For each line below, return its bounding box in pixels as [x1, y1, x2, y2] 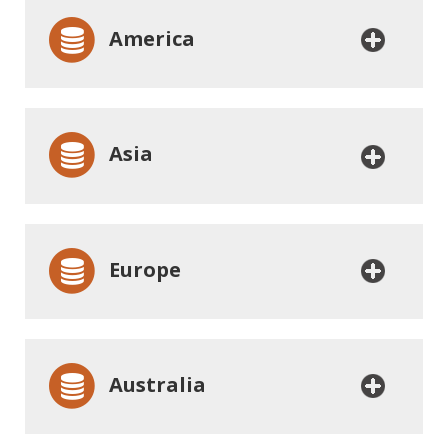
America [98, 25, 195, 53]
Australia [98, 371, 206, 399]
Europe [98, 255, 181, 283]
